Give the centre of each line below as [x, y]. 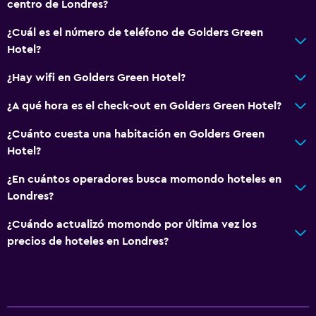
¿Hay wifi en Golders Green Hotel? [96, 77]
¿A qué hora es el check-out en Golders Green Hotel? [144, 105]
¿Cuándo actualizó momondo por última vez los [132, 224]
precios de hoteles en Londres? [88, 241]
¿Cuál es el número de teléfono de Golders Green [135, 32]
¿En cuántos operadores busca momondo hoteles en [144, 179]
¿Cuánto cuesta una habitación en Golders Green [136, 134]
